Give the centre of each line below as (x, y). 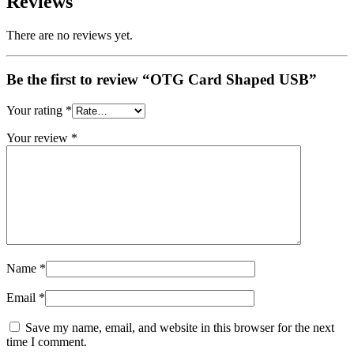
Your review (39, 138)
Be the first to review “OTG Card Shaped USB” (162, 80)
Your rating (36, 111)
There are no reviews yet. (70, 35)
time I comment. (47, 342)
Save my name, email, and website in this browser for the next (180, 328)
